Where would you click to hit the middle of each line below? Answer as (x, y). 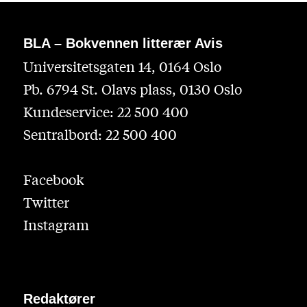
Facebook (53, 180)
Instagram (56, 225)
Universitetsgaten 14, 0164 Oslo (122, 66)
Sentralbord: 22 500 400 (100, 134)
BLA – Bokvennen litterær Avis (123, 44)
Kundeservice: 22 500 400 (106, 112)
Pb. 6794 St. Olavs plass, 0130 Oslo (132, 89)
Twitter (46, 202)
